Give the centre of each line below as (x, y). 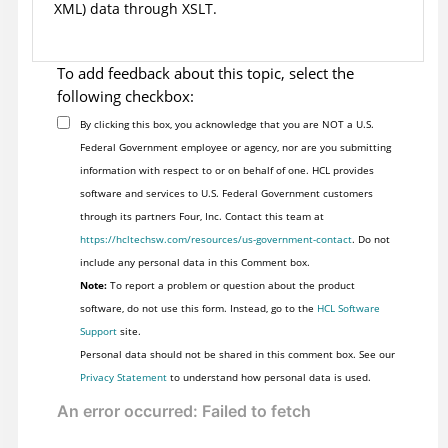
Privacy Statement (123, 377)
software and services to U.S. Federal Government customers (226, 193)
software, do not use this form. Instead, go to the (198, 308)
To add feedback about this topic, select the (205, 73)
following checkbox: (125, 96)
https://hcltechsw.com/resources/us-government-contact (215, 239)
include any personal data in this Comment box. (194, 262)
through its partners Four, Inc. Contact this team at (201, 216)
